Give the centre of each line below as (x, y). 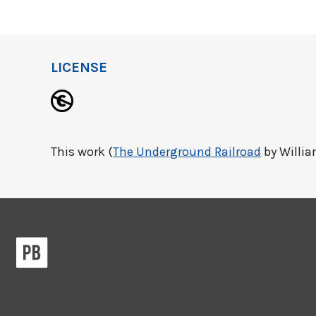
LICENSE (79, 67)
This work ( (82, 152)
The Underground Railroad (187, 152)
